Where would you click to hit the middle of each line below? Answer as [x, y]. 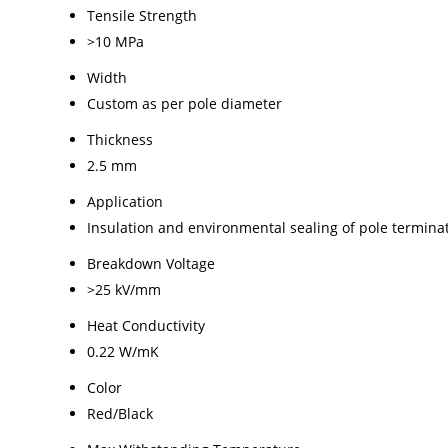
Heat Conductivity [146, 326]
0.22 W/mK [123, 352]
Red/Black [120, 414]
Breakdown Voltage [151, 264]
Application [125, 202]
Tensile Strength [142, 16]
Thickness [120, 140]
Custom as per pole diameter [184, 104]
